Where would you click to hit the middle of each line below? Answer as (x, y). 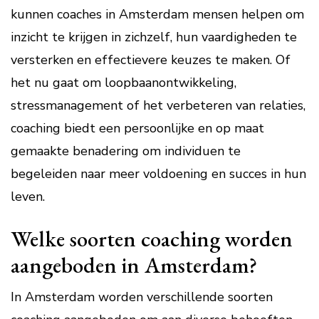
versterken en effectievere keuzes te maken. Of (151, 60)
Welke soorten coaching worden (152, 239)
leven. (28, 197)
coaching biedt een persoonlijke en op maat (137, 128)
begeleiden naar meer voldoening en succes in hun (158, 174)
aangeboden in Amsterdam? (134, 265)
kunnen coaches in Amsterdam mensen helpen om (157, 14)
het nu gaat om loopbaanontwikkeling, (124, 83)
